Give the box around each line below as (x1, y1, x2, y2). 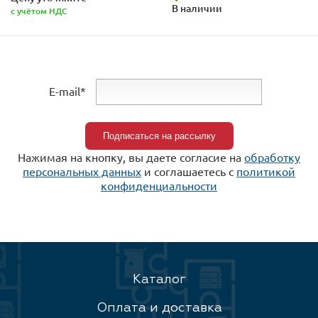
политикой (236, 164, 295, 179)
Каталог (132, 273, 186, 286)
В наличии (172, 1, 222, 16)
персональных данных (23, 164, 141, 179)
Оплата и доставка (96, 302, 222, 314)
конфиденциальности (101, 178, 217, 193)
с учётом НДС (11, 5, 67, 18)
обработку (244, 150, 300, 165)
